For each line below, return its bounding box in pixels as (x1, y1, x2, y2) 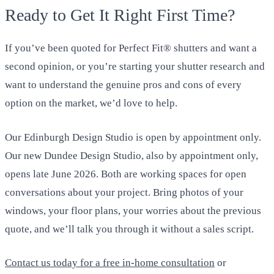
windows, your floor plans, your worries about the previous (5, 204, 261, 217)
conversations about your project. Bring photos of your (5, 186, 243, 198)
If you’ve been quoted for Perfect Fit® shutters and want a (5, 42, 257, 54)
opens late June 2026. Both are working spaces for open (5, 168, 246, 180)
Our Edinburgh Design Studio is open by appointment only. (5, 131, 261, 143)
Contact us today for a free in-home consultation (5, 257, 215, 269)
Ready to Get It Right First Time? (5, 6, 235, 25)
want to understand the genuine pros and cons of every (5, 79, 242, 91)
